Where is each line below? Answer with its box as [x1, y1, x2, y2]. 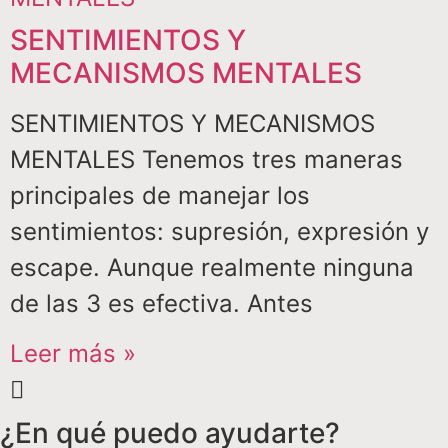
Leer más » [10, 339, 136, 369]
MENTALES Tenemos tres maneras [10, 145, 403, 174]
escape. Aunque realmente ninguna [10, 253, 414, 282]
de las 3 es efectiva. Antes [10, 289, 313, 318]
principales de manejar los [10, 181, 310, 210]
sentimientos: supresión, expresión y [10, 217, 429, 246]
